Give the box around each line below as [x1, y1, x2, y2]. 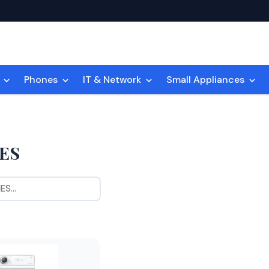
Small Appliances [166, 73, 247, 86]
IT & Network [83, 73, 144, 86]
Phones [24, 73, 60, 86]
